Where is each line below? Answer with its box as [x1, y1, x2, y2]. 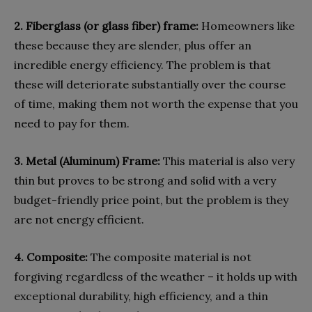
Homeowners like [201, 19, 295, 33]
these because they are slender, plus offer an [14, 38, 251, 52]
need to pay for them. [14, 116, 130, 130]
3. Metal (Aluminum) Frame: [14, 154, 163, 168]
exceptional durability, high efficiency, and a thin [14, 289, 268, 303]
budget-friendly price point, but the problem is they [14, 193, 288, 207]
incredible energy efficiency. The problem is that [14, 58, 271, 72]
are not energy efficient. [14, 212, 144, 226]
